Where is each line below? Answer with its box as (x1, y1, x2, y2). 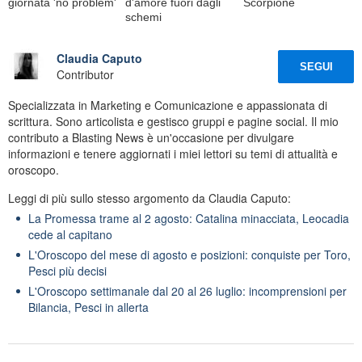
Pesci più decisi (28, 262, 107, 279)
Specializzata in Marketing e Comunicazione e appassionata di (8, 96, 327, 113)
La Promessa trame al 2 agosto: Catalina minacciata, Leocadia (28, 209, 349, 226)
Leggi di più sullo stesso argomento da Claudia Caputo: (8, 189, 291, 206)
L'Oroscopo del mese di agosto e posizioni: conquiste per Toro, (28, 246, 351, 263)
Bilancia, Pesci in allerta (28, 298, 149, 315)
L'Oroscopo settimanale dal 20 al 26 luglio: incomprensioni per (28, 282, 347, 299)
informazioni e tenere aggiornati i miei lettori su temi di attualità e (8, 145, 338, 162)
